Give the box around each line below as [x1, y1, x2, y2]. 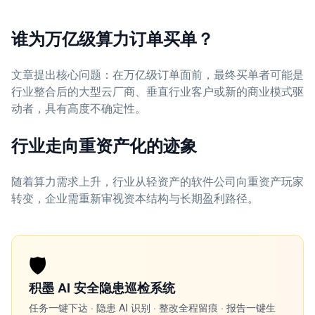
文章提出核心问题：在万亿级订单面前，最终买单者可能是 [11, 66, 304, 82]
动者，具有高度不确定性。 [11, 100, 146, 116]
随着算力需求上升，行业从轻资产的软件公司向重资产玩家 [11, 173, 304, 189]
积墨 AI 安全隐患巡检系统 [29, 278, 175, 297]
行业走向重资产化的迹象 [11, 133, 197, 157]
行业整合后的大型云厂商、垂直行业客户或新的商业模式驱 [11, 83, 304, 99]
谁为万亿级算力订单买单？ [11, 26, 214, 50]
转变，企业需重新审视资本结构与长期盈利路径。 [11, 190, 259, 206]
